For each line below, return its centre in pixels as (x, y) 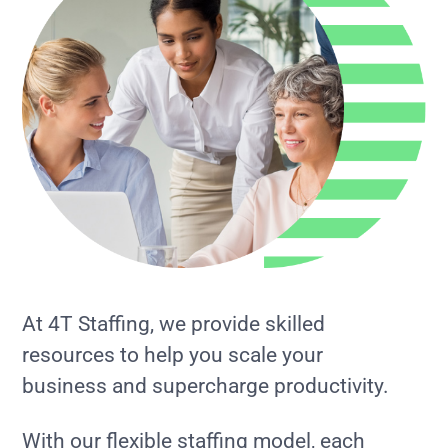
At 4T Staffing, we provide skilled (174, 323)
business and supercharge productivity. (208, 385)
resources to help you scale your (173, 354)
